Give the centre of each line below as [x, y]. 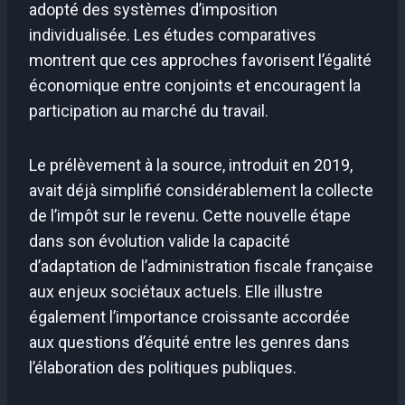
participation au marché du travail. [149, 110]
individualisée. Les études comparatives [173, 34]
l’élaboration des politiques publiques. [163, 367]
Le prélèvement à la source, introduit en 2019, [191, 165]
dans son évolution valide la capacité [160, 240]
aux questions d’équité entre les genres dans [189, 342]
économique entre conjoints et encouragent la [195, 85]
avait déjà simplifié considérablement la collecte [201, 190]
